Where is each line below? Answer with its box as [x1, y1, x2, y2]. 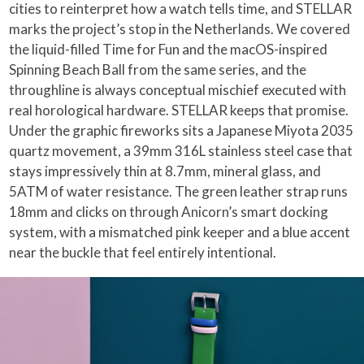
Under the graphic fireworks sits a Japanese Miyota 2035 [9, 121, 354, 139]
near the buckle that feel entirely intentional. [9, 243, 277, 261]
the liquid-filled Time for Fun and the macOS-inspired [9, 40, 328, 58]
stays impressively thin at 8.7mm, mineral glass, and [9, 162, 322, 180]
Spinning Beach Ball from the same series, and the [9, 60, 307, 78]
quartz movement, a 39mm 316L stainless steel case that [9, 141, 353, 159]
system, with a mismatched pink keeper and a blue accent [9, 223, 351, 240]
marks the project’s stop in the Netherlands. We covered [9, 19, 351, 37]
